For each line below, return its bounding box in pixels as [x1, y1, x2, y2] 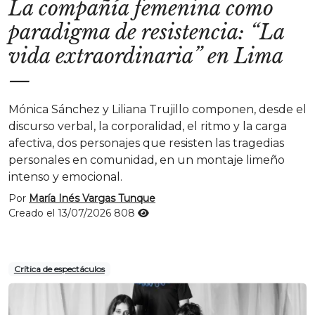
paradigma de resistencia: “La [8, 20, 284, 45]
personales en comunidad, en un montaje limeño [8, 153, 285, 167]
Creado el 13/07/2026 [8, 207, 114, 219]
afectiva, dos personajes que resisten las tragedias [8, 136, 284, 150]
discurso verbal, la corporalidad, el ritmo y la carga [8, 120, 287, 133]
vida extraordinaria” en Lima [8, 44, 283, 69]
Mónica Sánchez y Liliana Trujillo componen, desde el [8, 103, 307, 116]
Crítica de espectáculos [13, 264, 105, 274]
